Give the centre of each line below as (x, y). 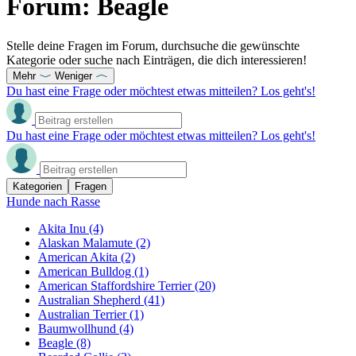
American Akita (79, 257)
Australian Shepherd (91, 300)
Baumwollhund (79, 328)
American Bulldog (86, 271)
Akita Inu (64, 228)
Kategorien (37, 186)
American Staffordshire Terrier (116, 285)
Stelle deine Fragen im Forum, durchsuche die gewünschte (153, 45)
